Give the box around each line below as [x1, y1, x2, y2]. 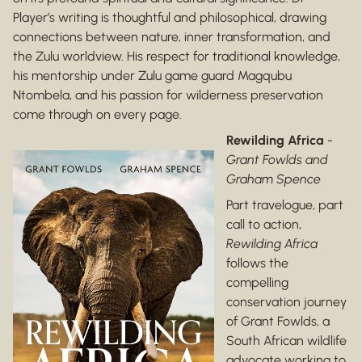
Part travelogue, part [226, 197, 343, 213]
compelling [226, 275, 288, 291]
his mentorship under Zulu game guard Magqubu [13, 68, 292, 84]
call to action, [226, 217, 301, 233]
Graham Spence [226, 171, 321, 187]
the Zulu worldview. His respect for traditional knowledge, [13, 48, 340, 65]
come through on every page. [13, 107, 182, 123]
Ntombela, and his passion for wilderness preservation [13, 87, 323, 103]
